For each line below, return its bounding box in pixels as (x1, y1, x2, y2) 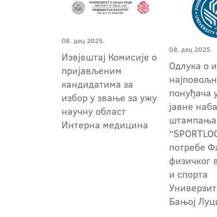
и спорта (169, 167, 208, 181)
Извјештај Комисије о (62, 49, 157, 63)
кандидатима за (62, 77, 133, 91)
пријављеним (62, 63, 122, 77)
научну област (62, 104, 126, 118)
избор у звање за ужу (62, 90, 157, 104)
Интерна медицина (62, 117, 148, 131)
